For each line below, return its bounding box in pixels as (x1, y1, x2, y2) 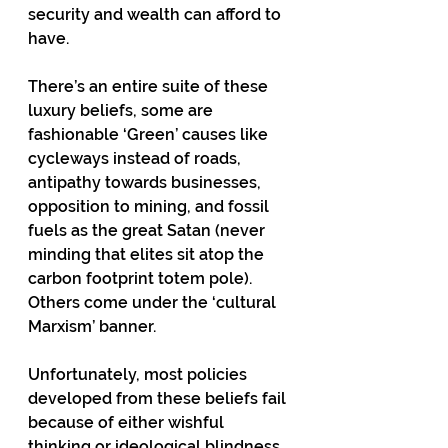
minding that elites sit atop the (28, 245, 268, 264)
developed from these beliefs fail (28, 389, 290, 408)
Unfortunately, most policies (28, 365, 251, 384)
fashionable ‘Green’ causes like (28, 125, 272, 144)
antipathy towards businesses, (28, 173, 265, 192)
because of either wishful (28, 413, 228, 432)
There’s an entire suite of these (28, 77, 272, 96)
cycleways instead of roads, (28, 149, 245, 168)
